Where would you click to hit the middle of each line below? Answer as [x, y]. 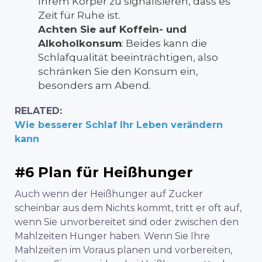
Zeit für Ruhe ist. [79, 15]
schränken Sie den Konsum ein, [118, 71]
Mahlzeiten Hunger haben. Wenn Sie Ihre [112, 236]
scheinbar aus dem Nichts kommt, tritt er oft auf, [128, 208]
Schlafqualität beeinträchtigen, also [128, 57]
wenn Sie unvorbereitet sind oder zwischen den [127, 222]
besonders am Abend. [94, 85]
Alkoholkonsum [80, 43]
